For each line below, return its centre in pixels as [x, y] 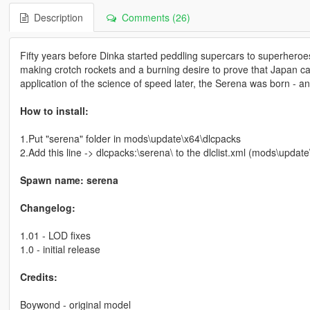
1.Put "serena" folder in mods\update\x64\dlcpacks [130, 138]
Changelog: [47, 207]
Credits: [38, 276]
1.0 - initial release [60, 249]
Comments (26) [153, 17]
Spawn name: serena [69, 180]
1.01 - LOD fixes [55, 235]
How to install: [54, 110]
